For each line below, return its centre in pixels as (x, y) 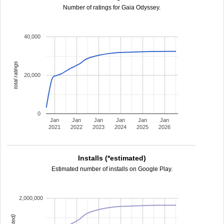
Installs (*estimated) (112, 158)
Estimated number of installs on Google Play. (112, 169)
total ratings (15, 75)
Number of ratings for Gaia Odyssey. (112, 7)
